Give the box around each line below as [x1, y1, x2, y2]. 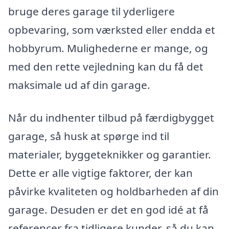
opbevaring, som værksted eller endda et [8, 22, 215, 37]
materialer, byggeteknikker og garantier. [8, 147, 211, 162]
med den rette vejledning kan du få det [8, 59, 203, 74]
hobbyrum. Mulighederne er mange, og [8, 41, 208, 56]
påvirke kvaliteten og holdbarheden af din [8, 184, 219, 199]
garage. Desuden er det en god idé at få [8, 202, 209, 217]
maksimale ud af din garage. [8, 78, 150, 93]
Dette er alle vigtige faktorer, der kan [8, 166, 193, 180]
